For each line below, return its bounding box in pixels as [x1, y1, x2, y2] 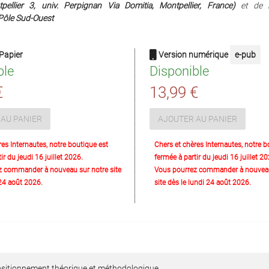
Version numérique [157, 50, 230, 59]
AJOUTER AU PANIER [158, 113, 237, 124]
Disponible [150, 64, 209, 79]
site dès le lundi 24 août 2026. [154, 178, 251, 187]
